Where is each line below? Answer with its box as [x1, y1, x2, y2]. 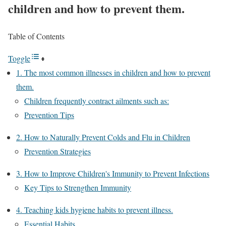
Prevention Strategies [24, 145, 91, 156]
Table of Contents [8, 30, 65, 41]
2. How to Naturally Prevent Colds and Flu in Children [16, 131, 190, 142]
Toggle [8, 52, 30, 64]
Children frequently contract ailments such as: [24, 95, 169, 106]
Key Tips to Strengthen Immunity [24, 182, 131, 193]
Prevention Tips [24, 109, 74, 120]
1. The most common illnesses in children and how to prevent [16, 67, 210, 78]
